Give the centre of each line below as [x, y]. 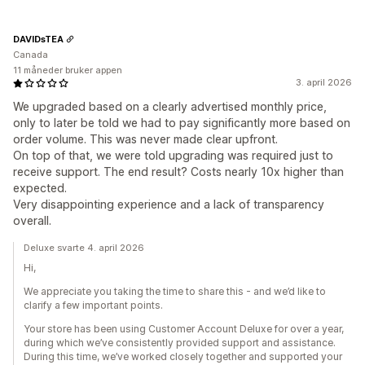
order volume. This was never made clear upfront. [145, 139]
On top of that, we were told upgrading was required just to [173, 156]
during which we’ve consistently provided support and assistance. [180, 343]
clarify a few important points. [93, 306]
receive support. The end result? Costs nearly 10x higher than [178, 172]
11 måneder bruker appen [68, 70]
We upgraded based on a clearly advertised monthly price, [170, 107]
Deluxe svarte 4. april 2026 [84, 248]
